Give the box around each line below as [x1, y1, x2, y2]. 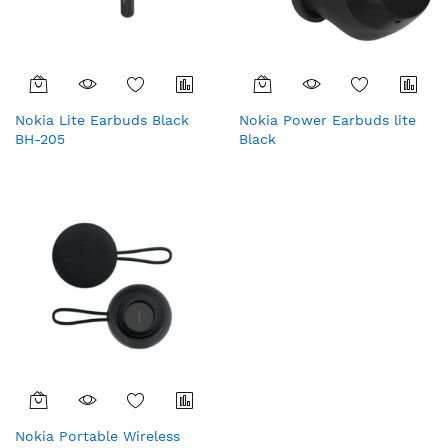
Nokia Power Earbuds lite [239, 111, 416, 128]
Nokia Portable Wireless [15, 427, 180, 444]
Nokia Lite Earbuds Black [15, 111, 189, 128]
